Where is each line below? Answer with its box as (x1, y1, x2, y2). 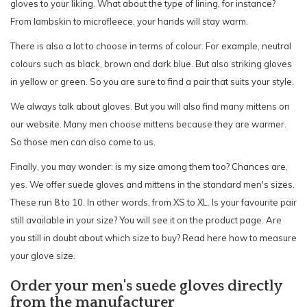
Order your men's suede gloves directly (10, 277, 282, 295)
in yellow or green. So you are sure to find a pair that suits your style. (10, 75, 294, 87)
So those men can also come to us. (10, 136, 156, 147)
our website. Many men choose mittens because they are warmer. (10, 118, 286, 130)
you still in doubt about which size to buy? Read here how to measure (10, 232, 297, 243)
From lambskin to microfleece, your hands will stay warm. (10, 15, 248, 27)
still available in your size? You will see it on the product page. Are (10, 214, 282, 225)
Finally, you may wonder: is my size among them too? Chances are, (10, 160, 288, 172)
